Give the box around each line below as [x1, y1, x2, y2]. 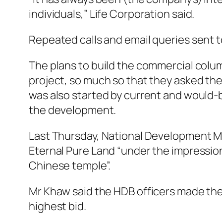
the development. [29, 103, 116, 118]
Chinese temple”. [29, 158, 111, 173]
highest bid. [29, 199, 86, 214]
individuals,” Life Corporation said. [29, 6, 195, 22]
